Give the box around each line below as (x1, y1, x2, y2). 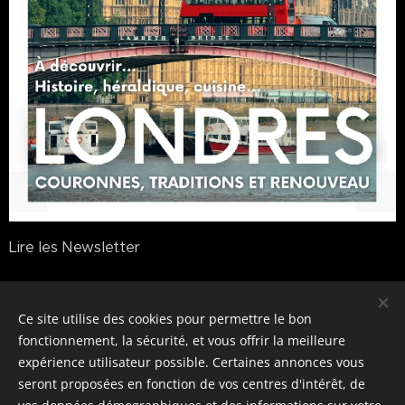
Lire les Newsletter (9, 238, 140, 257)
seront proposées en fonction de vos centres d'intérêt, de (18, 375, 365, 392)
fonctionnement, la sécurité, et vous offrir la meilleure (18, 332, 345, 349)
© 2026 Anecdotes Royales (108, 333, 297, 350)
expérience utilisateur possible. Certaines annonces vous (18, 353, 364, 371)
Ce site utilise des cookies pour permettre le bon (18, 310, 312, 327)
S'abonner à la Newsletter (9, 279, 190, 298)
